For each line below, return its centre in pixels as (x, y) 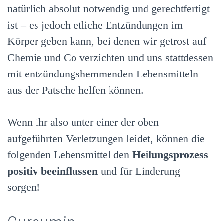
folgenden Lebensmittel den (70, 154)
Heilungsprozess (170, 154)
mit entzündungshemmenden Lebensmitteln (103, 74)
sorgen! (24, 187)
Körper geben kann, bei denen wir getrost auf (107, 41)
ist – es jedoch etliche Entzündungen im (95, 25)
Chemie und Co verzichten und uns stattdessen (110, 58)
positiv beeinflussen (53, 171)
